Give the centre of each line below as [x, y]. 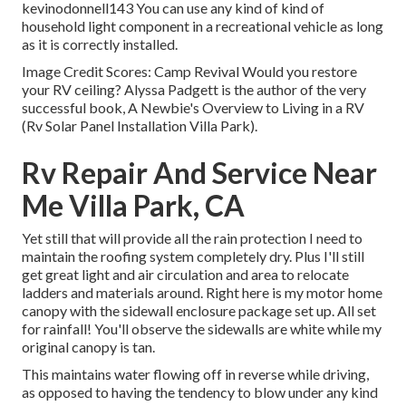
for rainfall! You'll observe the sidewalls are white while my [202, 329]
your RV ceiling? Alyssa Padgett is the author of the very [194, 90]
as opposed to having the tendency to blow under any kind [200, 392]
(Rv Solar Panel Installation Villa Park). [140, 126]
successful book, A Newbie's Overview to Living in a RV [193, 108]
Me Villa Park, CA [133, 206]
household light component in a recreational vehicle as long [203, 26]
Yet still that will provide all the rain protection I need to [192, 238]
